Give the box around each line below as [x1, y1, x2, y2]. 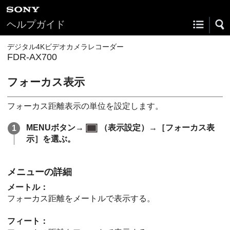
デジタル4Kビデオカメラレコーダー [7, 43, 124, 51]
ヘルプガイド [7, 19, 65, 30]
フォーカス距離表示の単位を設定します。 [7, 101, 163, 110]
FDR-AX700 [7, 52, 57, 62]
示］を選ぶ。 [26, 134, 75, 143]
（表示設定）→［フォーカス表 [99, 123, 215, 132]
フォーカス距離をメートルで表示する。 [7, 194, 155, 203]
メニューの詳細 [7, 166, 72, 177]
